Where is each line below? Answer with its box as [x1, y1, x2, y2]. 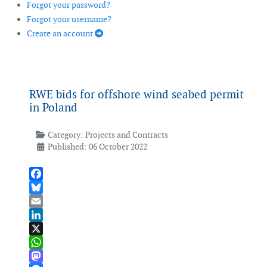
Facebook [29, 182, 65, 193]
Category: [45, 129, 85, 141]
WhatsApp [29, 250, 68, 262]
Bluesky [29, 195, 58, 207]
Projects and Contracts [85, 129, 168, 141]
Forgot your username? [27, 14, 111, 25]
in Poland [29, 100, 77, 116]
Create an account [27, 28, 95, 39]
